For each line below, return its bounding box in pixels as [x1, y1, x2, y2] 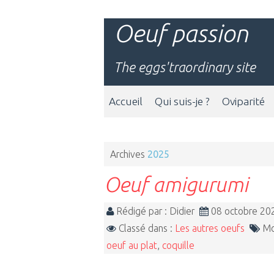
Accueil [109, 95, 143, 107]
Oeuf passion [114, 20, 248, 47]
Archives [110, 149, 145, 160]
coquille [162, 239, 194, 251]
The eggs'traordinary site [114, 59, 256, 75]
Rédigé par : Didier [114, 205, 199, 217]
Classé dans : [116, 222, 175, 234]
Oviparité [222, 95, 265, 107]
